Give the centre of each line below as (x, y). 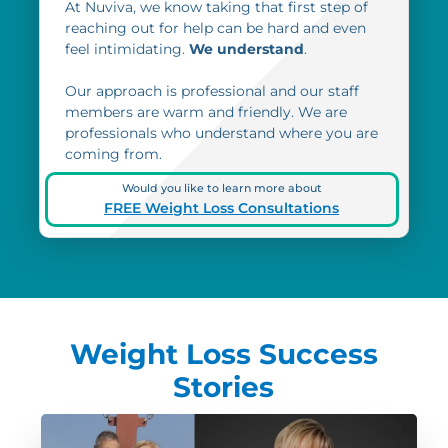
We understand (245, 49)
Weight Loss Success (223, 354)
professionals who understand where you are (222, 133)
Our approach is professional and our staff (212, 91)
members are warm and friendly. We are (206, 112)
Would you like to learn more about (221, 187)
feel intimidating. (125, 49)
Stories (224, 387)
